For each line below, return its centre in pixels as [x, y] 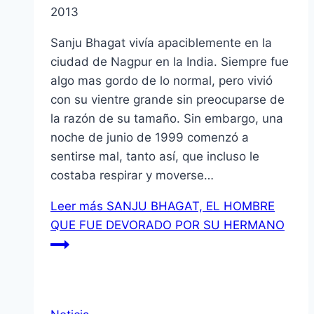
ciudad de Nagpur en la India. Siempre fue [170, 62]
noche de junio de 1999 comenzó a [150, 138]
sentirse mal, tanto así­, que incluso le [155, 157]
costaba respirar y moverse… [132, 176]
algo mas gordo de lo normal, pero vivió [162, 81]
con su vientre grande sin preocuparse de [168, 100]
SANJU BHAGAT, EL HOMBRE [189, 206]
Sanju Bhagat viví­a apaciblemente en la [161, 43]
